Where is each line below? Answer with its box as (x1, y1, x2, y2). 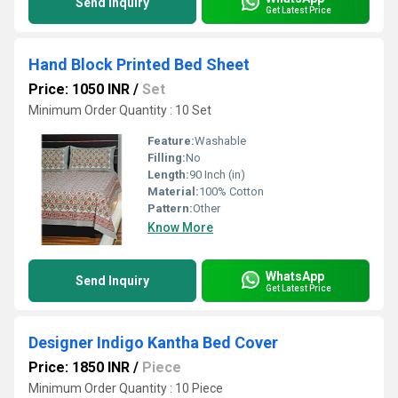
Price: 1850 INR (28, 359, 130, 376)
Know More (147, 220, 213, 235)
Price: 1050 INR (28, 81, 130, 98)
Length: (147, 168, 189, 181)
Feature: (147, 134, 195, 147)
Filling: (147, 151, 186, 164)
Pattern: (147, 202, 193, 215)
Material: (147, 185, 199, 198)
